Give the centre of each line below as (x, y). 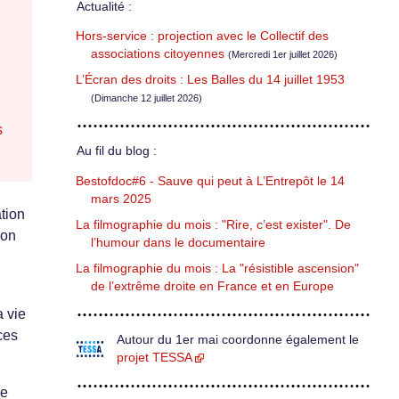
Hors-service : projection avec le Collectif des (202, 37)
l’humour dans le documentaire (178, 242)
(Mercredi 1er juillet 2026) (283, 55)
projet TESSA (155, 357)
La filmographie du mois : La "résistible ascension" (217, 268)
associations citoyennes (158, 54)
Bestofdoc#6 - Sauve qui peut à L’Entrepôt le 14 (210, 181)
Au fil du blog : (117, 151)
